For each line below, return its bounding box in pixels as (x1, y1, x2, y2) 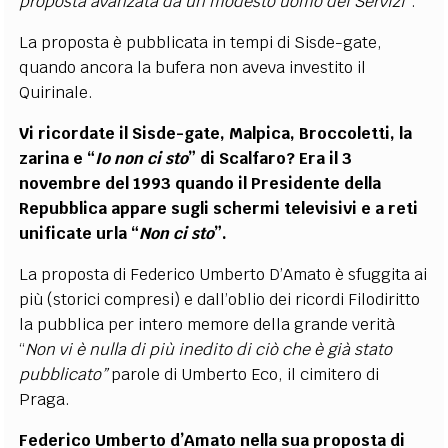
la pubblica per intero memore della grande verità (19, 313, 396, 335)
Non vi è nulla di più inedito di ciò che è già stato (25, 338, 393, 360)
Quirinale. (19, 81, 94, 103)
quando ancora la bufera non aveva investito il (19, 56, 367, 78)
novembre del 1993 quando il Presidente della (19, 172, 382, 194)
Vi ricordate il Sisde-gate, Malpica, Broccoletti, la (19, 122, 413, 144)
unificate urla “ (19, 222, 140, 244)
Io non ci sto (95, 147, 189, 169)
